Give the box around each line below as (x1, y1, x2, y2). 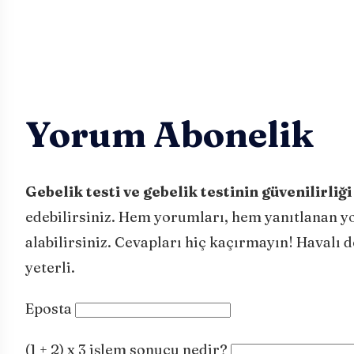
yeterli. (25, 258, 75, 277)
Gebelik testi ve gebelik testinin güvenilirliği (25, 183, 352, 201)
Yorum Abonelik (25, 112, 314, 156)
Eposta (25, 299, 72, 318)
